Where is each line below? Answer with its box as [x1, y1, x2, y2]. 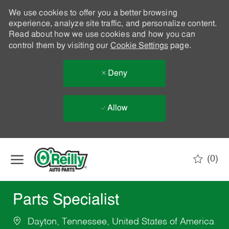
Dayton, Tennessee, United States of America [25, 217, 214, 227]
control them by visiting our [8, 42, 110, 50]
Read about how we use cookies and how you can [8, 31, 195, 39]
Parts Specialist [12, 193, 119, 209]
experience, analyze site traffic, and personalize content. [8, 20, 217, 28]
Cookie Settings [110, 42, 168, 50]
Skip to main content [81, 139, 148, 147]
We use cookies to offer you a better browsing [8, 9, 177, 17]
